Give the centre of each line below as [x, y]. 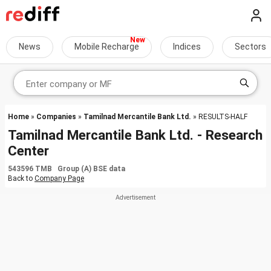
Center [28, 151]
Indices [187, 47]
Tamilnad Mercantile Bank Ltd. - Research [135, 135]
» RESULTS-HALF [219, 117]
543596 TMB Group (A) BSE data [67, 169]
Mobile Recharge [107, 47]
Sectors [250, 47]
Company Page [59, 178]
